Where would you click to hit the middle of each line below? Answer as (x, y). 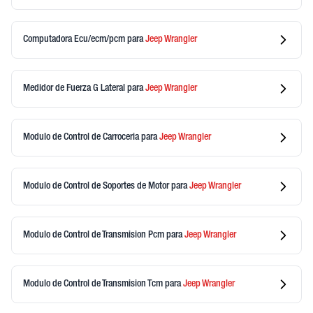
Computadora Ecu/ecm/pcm (75, 39)
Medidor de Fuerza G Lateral (75, 88)
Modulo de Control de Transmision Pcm (95, 235)
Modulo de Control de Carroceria (82, 137)
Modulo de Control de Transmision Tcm (94, 284)
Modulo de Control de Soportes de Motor (97, 186)
